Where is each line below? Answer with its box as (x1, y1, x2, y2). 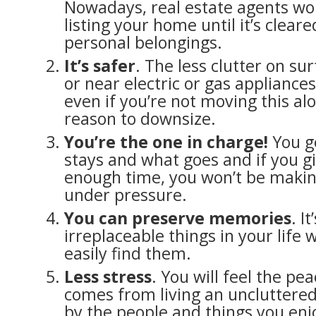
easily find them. (64, 241, 191, 265)
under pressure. (64, 183, 187, 206)
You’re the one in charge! (64, 130, 268, 153)
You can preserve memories (64, 206, 291, 229)
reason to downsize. (64, 107, 216, 130)
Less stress (64, 265, 152, 288)
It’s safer (64, 54, 135, 77)
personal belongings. (64, 30, 222, 54)
